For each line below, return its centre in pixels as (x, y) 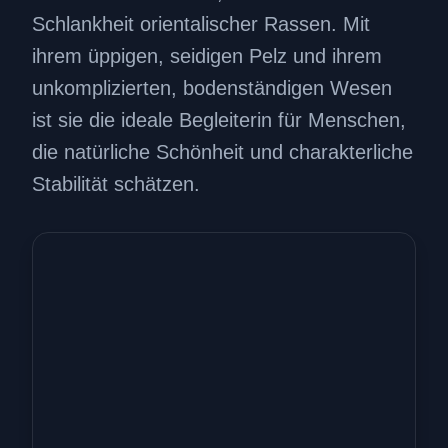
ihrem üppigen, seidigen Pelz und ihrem (207, 56)
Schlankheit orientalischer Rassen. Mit (201, 24)
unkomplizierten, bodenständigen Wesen (212, 88)
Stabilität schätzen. (116, 184)
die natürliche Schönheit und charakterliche (222, 152)
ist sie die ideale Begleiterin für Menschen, (219, 120)
